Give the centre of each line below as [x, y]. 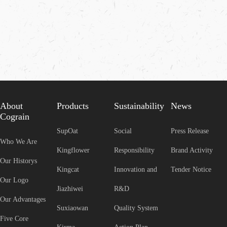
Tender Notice [191, 170]
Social [123, 131]
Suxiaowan [73, 208]
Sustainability [139, 106]
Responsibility [134, 150]
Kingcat [68, 170]
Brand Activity [192, 150]
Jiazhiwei [70, 189]
